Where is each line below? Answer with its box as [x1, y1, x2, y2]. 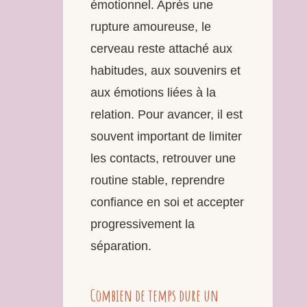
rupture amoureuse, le [90, 19, 211, 34]
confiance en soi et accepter [90, 195, 244, 209]
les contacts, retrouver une [90, 151, 236, 165]
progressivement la [90, 217, 195, 231]
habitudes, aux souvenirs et [90, 63, 241, 77]
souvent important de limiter [90, 129, 242, 143]
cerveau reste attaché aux [90, 41, 232, 56]
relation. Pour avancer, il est [90, 107, 243, 121]
